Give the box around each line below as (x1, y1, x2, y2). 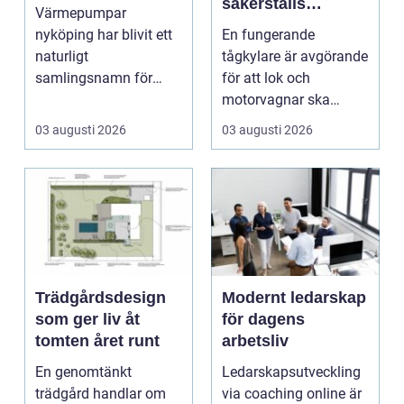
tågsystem (222, 37, 302, 56)
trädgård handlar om (35, 384, 166, 402)
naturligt (35, 47, 88, 65)
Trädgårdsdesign (35, 288, 166, 307)
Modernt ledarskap (222, 288, 366, 307)
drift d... (222, 133, 271, 151)
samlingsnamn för (35, 69, 152, 87)
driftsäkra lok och (222, 15, 357, 34)
